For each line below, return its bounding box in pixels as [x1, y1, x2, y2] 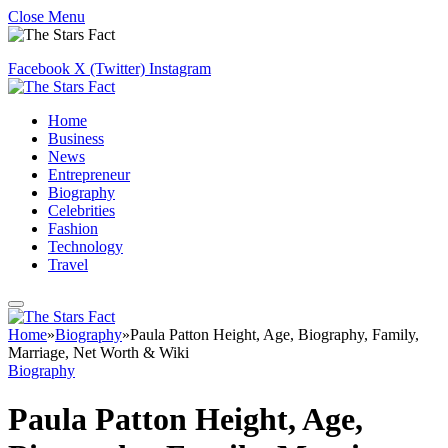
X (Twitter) [74, 60, 145, 77]
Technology [48, 238, 123, 255]
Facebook [8, 60, 70, 77]
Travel [48, 256, 88, 273]
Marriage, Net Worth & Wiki [8, 344, 189, 361]
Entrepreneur [48, 166, 130, 183]
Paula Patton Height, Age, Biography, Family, [130, 326, 419, 343]
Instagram [149, 60, 211, 77]
